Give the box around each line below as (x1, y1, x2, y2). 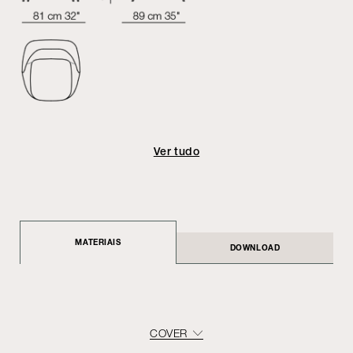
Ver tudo (153, 144, 200, 158)
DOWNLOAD (229, 243, 281, 253)
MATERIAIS (75, 236, 121, 247)
